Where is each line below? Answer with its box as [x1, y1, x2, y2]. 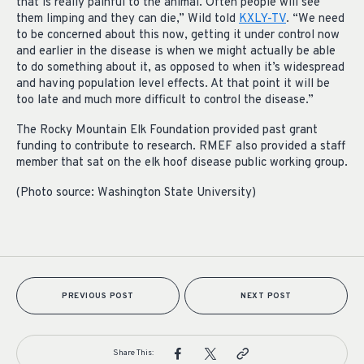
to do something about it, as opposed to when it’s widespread [16, 60, 344, 76]
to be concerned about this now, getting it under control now [16, 28, 340, 44]
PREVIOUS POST [62, 290, 134, 301]
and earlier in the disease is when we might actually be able [16, 44, 336, 60]
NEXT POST [240, 290, 292, 301]
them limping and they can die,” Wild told [16, 11, 239, 28]
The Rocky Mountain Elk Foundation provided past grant [16, 123, 318, 139]
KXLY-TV [239, 11, 286, 28]
